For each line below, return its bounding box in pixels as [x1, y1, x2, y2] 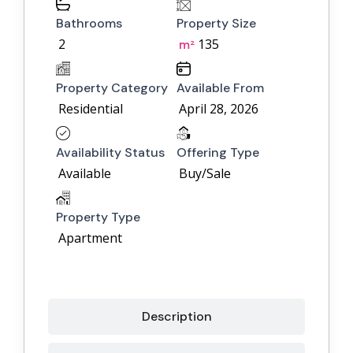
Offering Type [176, 144, 259, 162]
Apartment [58, 229, 122, 247]
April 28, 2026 [179, 100, 258, 118]
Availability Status [56, 144, 165, 162]
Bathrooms [56, 15, 122, 32]
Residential [58, 100, 123, 118]
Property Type [56, 209, 140, 226]
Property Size [176, 15, 256, 32]
